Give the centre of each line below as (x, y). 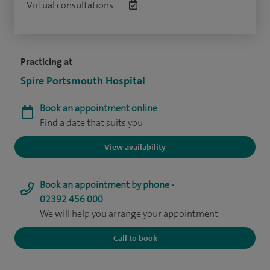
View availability (135, 147)
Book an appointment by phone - (107, 184)
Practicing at (46, 61)
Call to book (135, 238)
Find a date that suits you (91, 122)
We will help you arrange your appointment (129, 213)
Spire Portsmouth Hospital (83, 80)
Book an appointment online (99, 108)
